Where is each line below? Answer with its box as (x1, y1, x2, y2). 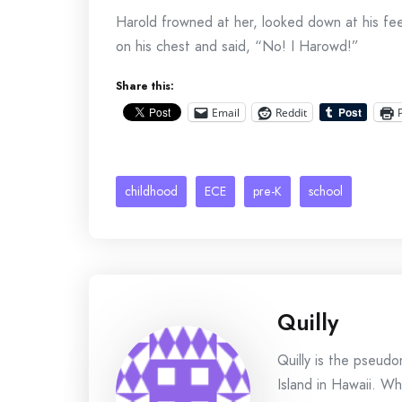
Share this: (116, 78, 174, 94)
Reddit (275, 104, 307, 120)
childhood (125, 182, 178, 200)
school (309, 182, 343, 200)
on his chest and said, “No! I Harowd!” (116, 36, 359, 57)
